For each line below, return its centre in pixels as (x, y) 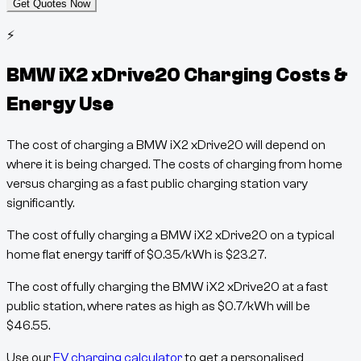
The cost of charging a (71, 145)
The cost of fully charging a (83, 236)
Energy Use (60, 105)
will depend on (284, 145)
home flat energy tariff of (75, 255)
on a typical (301, 236)
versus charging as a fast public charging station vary (157, 184)
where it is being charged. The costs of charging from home (174, 165)
